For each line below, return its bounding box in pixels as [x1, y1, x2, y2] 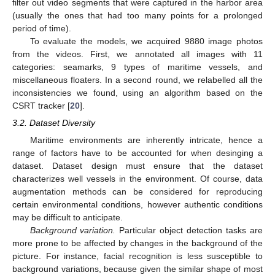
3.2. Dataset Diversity [12, 117, 95, 128]
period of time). [12, 23, 71, 33]
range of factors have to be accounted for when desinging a [12, 147, 263, 158]
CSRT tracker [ [12, 100, 70, 110]
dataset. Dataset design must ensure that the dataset [12, 160, 263, 171]
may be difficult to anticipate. [12, 212, 123, 222]
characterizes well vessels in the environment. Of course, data [12, 173, 263, 184]
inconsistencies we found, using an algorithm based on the [12, 87, 263, 98]
